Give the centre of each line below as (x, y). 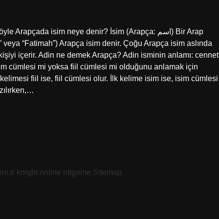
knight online (39, 172)
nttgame (77, 172)
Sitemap (107, 172)
